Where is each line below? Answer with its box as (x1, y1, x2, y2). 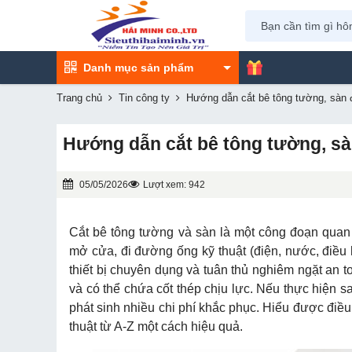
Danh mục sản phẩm (83, 60, 193, 74)
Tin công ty (119, 92, 170, 104)
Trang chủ (57, 92, 102, 104)
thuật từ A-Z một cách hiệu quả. (69, 320, 246, 333)
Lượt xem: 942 (143, 179, 205, 190)
